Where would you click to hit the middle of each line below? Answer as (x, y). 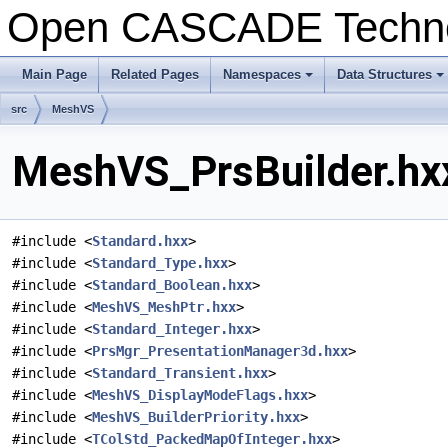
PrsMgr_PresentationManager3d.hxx (220, 351)
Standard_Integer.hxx (172, 329)
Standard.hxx (140, 241)
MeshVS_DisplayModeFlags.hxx (200, 395)
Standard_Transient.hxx (180, 373)
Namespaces (262, 74)
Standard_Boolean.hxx (172, 285)
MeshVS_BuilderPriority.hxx (196, 417)
